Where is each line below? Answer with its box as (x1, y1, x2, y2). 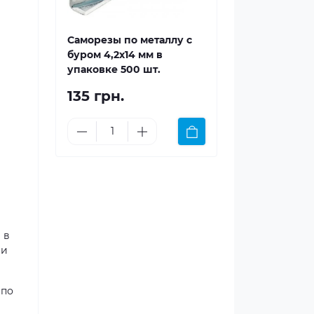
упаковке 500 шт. (67, 63, 161, 76)
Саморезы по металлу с (67, 34, 192, 46)
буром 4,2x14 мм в (67, 48, 163, 61)
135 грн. (67, 88, 124, 104)
